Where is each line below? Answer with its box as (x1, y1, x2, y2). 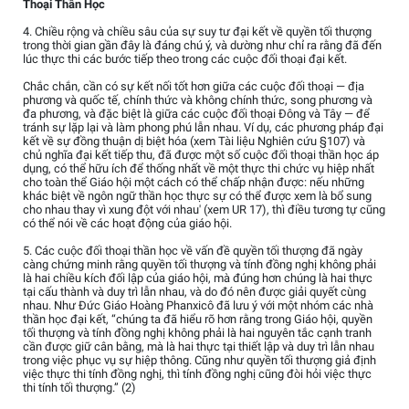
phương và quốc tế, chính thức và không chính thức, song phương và (23, 93, 372, 108)
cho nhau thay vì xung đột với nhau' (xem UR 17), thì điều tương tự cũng (23, 203, 385, 217)
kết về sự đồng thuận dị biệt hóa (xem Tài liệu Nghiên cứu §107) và (23, 134, 365, 149)
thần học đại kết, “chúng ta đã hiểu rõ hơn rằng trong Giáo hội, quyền (23, 312, 372, 327)
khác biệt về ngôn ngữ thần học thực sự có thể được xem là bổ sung (23, 189, 372, 204)
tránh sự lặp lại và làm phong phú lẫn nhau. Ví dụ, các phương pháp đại (23, 121, 383, 135)
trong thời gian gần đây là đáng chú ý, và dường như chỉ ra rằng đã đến (23, 38, 382, 53)
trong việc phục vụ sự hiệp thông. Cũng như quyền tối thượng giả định (23, 353, 376, 368)
